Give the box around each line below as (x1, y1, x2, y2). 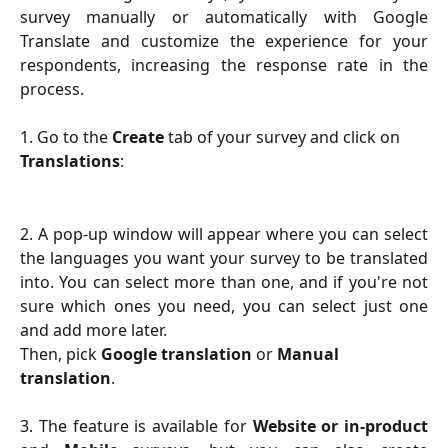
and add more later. (20, 318, 167, 341)
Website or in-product (252, 415, 428, 438)
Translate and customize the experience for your (20, 29, 428, 52)
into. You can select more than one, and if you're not (20, 270, 428, 293)
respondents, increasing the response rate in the (20, 53, 428, 76)
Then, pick (20, 342, 101, 365)
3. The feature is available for (20, 415, 253, 438)
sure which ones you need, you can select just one (20, 294, 428, 317)
